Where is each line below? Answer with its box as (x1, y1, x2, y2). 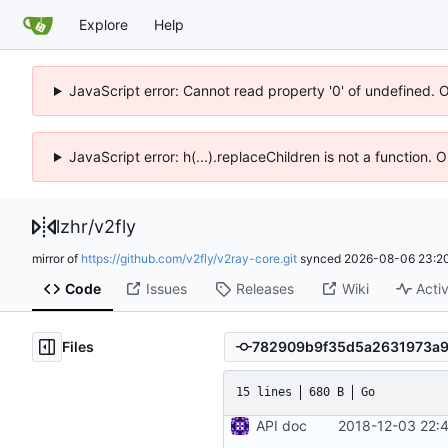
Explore (79, 15, 128, 33)
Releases (235, 280, 294, 298)
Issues (145, 280, 187, 298)
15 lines (236, 385, 292, 400)
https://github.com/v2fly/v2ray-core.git (81, 250, 297, 266)
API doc (256, 416, 307, 434)
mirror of (32, 250, 81, 266)
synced (297, 250, 344, 266)
